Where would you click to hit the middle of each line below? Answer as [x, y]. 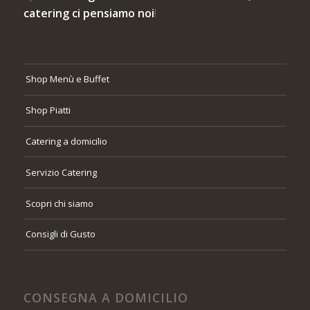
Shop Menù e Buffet [67, 79]
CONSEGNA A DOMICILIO [106, 297]
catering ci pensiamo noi [89, 13]
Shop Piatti [48, 110]
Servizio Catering [61, 172]
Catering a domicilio [66, 141]
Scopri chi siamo [59, 203]
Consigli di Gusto [60, 234]
